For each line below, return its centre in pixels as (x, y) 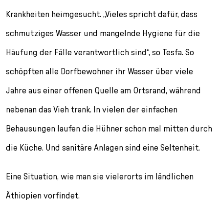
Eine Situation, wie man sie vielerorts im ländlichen (100, 176)
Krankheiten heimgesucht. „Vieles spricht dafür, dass (102, 14)
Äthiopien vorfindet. (43, 195)
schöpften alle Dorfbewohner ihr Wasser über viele (99, 71)
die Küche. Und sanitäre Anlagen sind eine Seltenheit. (103, 147)
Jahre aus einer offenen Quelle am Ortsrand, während (103, 90)
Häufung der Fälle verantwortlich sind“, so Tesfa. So (100, 52)
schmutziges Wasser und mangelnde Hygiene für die (103, 33)
